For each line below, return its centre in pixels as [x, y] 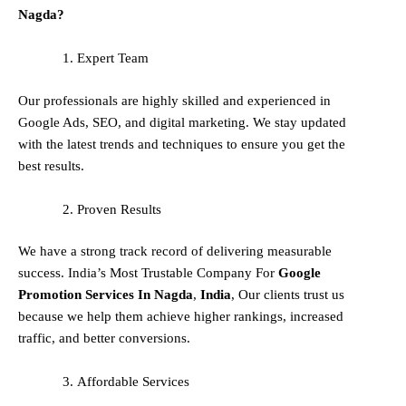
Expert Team [113, 58]
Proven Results [119, 209]
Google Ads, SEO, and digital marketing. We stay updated [182, 122]
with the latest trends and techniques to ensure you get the [182, 144]
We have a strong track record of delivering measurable [175, 251]
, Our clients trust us [288, 295]
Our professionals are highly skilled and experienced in [174, 100]
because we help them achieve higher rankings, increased [181, 317]
